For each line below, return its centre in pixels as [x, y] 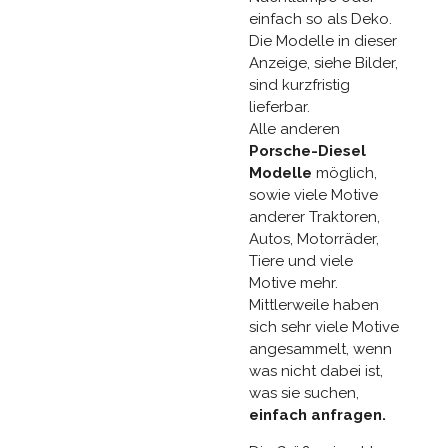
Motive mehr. [293, 282]
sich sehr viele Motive [324, 326]
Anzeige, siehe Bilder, [323, 62]
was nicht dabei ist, [316, 370]
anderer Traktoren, [314, 216]
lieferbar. [279, 106]
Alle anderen [294, 128]
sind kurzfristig [299, 84]
